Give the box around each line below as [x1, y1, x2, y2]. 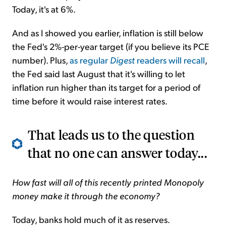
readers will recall [135, 54, 205, 66]
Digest [110, 54, 135, 66]
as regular [70, 54, 110, 66]
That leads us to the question [28, 126, 195, 143]
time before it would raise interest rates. [12, 95, 167, 107]
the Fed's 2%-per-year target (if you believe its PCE [12, 40, 209, 52]
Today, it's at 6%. [12, 3, 76, 15]
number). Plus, [12, 54, 70, 66]
